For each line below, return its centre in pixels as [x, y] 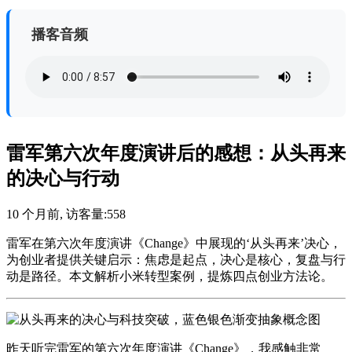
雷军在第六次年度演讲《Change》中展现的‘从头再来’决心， [174, 244]
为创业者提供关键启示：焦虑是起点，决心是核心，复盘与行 [176, 260]
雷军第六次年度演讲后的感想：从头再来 [176, 154]
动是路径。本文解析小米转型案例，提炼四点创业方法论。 [170, 277]
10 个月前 [33, 214]
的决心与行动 [63, 179]
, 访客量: [83, 214]
